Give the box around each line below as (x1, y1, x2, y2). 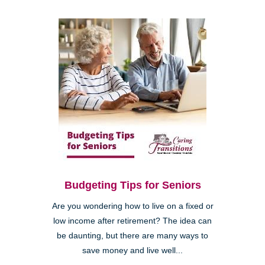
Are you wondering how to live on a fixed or (51, 201, 214, 211)
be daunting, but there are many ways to (57, 231, 208, 240)
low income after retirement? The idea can (53, 216, 212, 225)
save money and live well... (82, 245, 183, 255)
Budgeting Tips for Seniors (64, 179, 201, 191)
